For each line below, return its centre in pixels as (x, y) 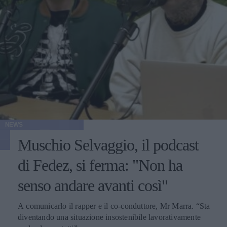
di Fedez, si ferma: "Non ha (100, 165)
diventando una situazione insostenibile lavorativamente (109, 217)
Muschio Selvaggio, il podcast (108, 145)
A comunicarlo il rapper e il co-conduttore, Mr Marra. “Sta (114, 206)
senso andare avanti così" (93, 185)
